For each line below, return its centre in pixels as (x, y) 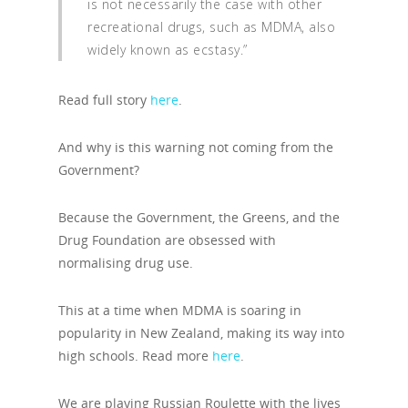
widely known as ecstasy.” (168, 50)
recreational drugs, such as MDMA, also (211, 27)
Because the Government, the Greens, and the (199, 218)
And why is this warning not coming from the (196, 148)
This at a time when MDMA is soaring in (180, 311)
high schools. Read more (135, 356)
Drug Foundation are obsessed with (167, 240)
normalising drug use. (126, 263)
